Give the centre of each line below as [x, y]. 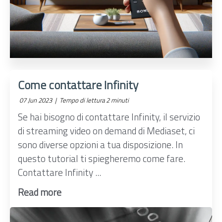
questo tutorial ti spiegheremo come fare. [102, 159]
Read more [40, 192]
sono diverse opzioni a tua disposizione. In [101, 145]
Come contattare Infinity [78, 85]
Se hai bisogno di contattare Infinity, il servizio [109, 117]
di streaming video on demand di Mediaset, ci [107, 131]
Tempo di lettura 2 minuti [94, 100]
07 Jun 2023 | [38, 100]
